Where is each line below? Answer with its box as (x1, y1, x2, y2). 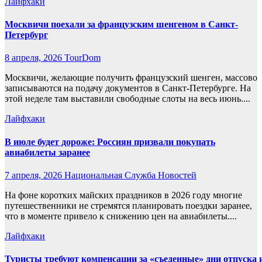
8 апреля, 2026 (5, 53, 64, 63)
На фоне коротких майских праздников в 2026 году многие (5, 190, 242, 200)
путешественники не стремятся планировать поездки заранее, (5, 201, 252, 211)
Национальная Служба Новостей (64, 170, 196, 180)
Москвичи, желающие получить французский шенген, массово (5, 73, 257, 83)
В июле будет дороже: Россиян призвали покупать (5, 136, 215, 147)
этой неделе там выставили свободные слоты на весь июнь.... (5, 94, 250, 104)
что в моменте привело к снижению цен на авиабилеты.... (5, 211, 237, 221)
